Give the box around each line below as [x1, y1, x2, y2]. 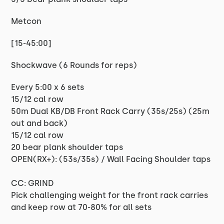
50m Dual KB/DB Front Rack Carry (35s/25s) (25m [11, 106, 210, 116]
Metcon [11, 16, 42, 26]
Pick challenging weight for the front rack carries [11, 190, 208, 200]
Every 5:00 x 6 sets [11, 82, 84, 92]
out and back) [11, 118, 68, 128]
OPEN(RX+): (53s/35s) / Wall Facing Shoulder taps [11, 154, 211, 164]
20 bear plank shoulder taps [11, 142, 123, 152]
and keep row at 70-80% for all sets [11, 202, 152, 212]
